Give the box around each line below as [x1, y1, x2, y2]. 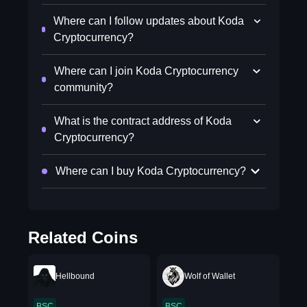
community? [53, 82, 113, 93]
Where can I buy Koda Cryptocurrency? [55, 165, 246, 177]
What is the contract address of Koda [53, 115, 232, 127]
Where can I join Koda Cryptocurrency [53, 65, 238, 77]
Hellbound [55, 271, 95, 281]
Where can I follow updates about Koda [53, 15, 245, 27]
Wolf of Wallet [184, 271, 235, 281]
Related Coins [27, 228, 138, 247]
